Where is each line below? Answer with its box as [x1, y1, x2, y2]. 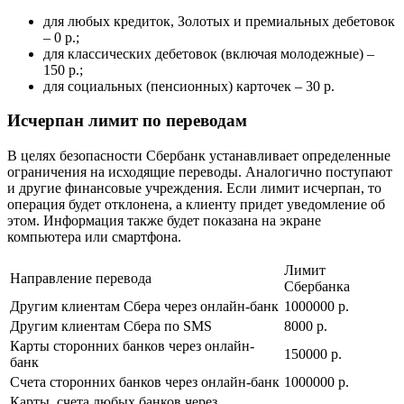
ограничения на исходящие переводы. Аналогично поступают [7, 164, 392, 179]
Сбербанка [284, 279, 350, 294]
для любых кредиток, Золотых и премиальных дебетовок [43, 13, 395, 29]
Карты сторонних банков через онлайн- [10, 338, 254, 353]
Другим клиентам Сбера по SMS [10, 318, 212, 334]
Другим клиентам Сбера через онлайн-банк [10, 298, 279, 314]
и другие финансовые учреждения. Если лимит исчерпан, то [7, 180, 381, 196]
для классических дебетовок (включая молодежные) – [43, 45, 374, 61]
